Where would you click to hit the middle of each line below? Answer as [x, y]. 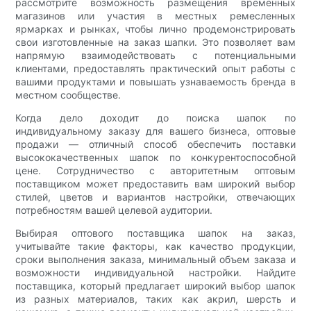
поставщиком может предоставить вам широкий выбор [155, 184]
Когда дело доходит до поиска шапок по [155, 118]
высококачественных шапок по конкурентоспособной [155, 158]
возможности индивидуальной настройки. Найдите [155, 273]
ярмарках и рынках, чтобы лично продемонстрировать [155, 29]
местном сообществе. [68, 95]
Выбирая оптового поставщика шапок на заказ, [155, 233]
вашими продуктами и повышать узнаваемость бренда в [155, 82]
